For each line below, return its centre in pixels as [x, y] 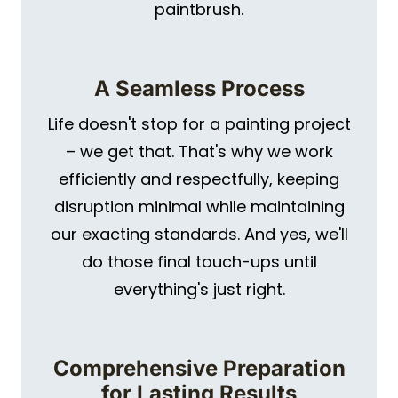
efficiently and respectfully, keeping [199, 179]
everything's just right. [199, 289]
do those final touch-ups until [199, 261]
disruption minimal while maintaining [199, 206]
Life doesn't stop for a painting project [199, 123]
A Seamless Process [199, 88]
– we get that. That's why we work [199, 151]
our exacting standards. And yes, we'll [199, 234]
